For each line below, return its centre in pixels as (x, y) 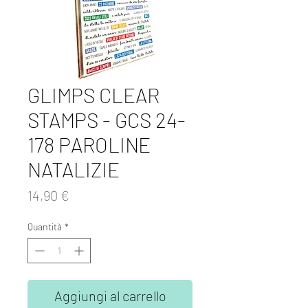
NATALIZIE (74, 169)
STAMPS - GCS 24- (107, 120)
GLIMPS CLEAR (93, 95)
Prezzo (89, 195)
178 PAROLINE (89, 145)
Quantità (45, 227)
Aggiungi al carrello (110, 296)
